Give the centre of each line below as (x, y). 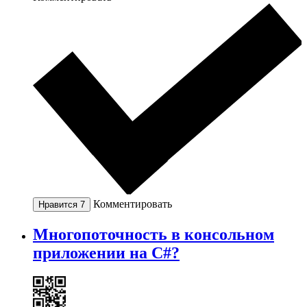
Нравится (59, 204)
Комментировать (133, 204)
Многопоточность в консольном (153, 234)
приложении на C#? (106, 253)
